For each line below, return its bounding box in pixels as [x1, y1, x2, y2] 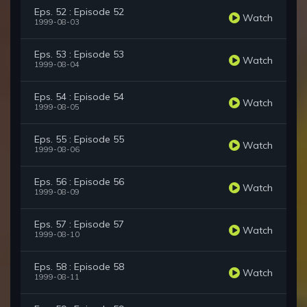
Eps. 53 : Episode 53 [34, 48, 124, 61]
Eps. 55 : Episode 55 [34, 133, 124, 146]
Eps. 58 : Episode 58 [34, 260, 124, 273]
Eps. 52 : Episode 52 [34, 5, 124, 19]
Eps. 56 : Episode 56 [34, 175, 124, 188]
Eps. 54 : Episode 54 [34, 90, 124, 103]
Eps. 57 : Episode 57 [34, 218, 124, 231]
